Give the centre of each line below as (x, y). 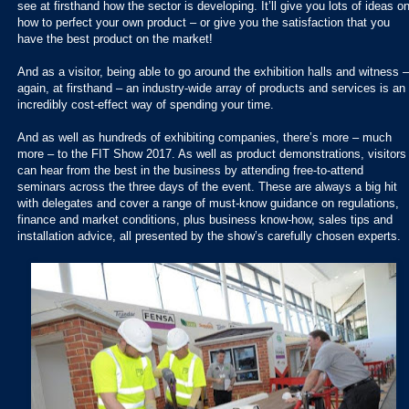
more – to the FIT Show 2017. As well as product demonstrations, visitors (212, 153)
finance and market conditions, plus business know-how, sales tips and (205, 219)
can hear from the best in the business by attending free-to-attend (190, 170)
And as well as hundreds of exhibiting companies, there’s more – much (204, 137)
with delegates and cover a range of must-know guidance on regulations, (208, 203)
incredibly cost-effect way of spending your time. (146, 104)
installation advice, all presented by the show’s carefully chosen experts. (209, 236)
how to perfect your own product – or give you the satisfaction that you (204, 22)
